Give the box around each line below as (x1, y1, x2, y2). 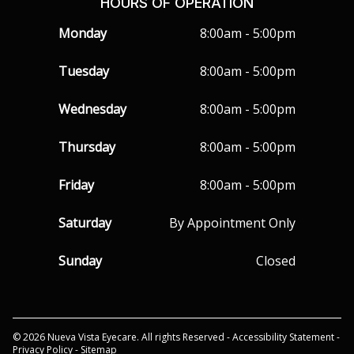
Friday (58, 175, 94, 194)
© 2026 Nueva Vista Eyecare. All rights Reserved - (13, 330, 232, 344)
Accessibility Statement (232, 330, 334, 344)
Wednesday (58, 100, 126, 118)
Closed (256, 251, 296, 269)
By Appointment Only (169, 213, 296, 232)
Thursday (58, 137, 115, 156)
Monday (58, 24, 107, 42)
